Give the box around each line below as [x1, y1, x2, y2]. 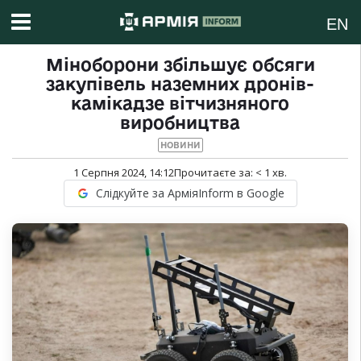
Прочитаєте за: [174, 165, 255, 180]
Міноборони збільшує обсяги [45, 55, 315, 75]
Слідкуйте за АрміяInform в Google [95, 185, 284, 201]
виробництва [120, 113, 240, 133]
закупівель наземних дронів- [46, 74, 314, 94]
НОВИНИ [160, 140, 201, 151]
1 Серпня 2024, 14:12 [73, 165, 174, 180]
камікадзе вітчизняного [71, 93, 289, 114]
